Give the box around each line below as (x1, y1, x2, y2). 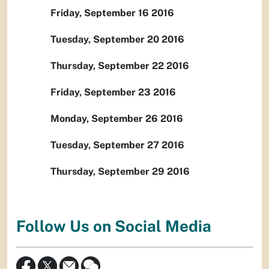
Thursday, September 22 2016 (50, 60, 189, 72)
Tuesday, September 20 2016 (50, 34, 184, 46)
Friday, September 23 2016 (50, 86, 176, 98)
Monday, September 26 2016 (50, 113, 183, 125)
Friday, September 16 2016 (50, 7, 174, 19)
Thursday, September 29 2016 (50, 166, 190, 178)
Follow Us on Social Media (16, 216, 211, 235)
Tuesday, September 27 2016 (50, 139, 184, 151)
